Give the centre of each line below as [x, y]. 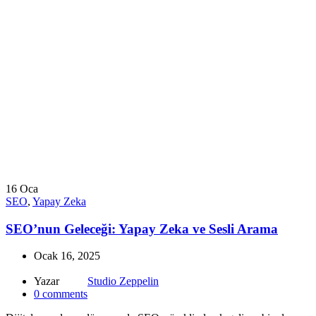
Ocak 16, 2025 [67, 256]
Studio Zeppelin [123, 281]
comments [65, 294]
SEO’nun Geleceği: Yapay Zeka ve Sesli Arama [142, 229]
